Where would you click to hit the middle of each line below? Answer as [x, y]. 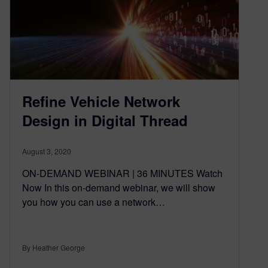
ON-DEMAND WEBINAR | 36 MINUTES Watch [122, 173]
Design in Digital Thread [105, 121]
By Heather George [54, 248]
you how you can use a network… [94, 202]
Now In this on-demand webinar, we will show [119, 188]
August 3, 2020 [47, 151]
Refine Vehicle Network [101, 101]
